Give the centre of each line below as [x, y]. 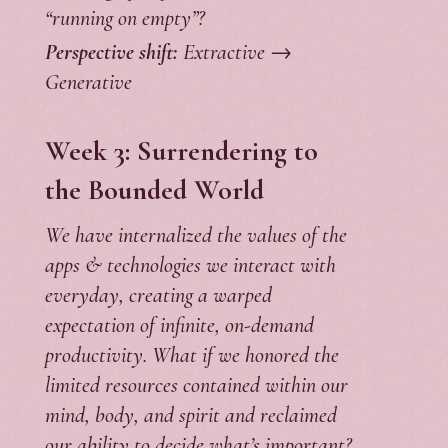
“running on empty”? [124, 18]
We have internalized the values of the [195, 235]
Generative [88, 82]
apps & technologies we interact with [190, 265]
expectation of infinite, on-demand [179, 325]
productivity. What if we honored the [191, 355]
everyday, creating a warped [158, 295]
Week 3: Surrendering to [181, 151]
